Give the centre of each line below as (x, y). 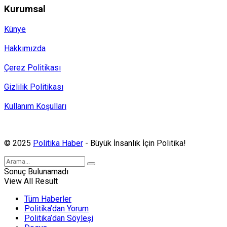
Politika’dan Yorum (56, 208)
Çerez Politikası (32, 67)
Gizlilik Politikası (34, 87)
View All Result (31, 181)
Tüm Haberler (48, 199)
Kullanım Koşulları (35, 106)
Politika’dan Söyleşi (59, 218)
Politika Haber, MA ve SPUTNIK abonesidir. (80, 125)
